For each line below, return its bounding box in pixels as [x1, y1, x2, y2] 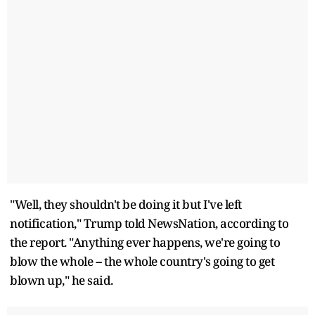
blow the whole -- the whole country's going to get [10, 252, 274, 269]
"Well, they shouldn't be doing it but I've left [10, 195, 242, 212]
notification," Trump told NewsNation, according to [10, 214, 288, 231]
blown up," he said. [10, 271, 113, 288]
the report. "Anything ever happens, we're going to [10, 233, 280, 250]
